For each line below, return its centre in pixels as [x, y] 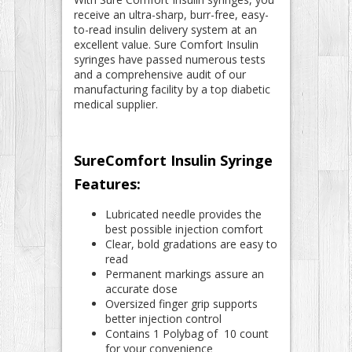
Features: [107, 183]
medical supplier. [116, 104]
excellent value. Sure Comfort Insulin [166, 44]
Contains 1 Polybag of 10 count [187, 333]
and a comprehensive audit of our [160, 74]
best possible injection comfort [184, 229]
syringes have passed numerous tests [170, 59]
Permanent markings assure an [185, 273]
